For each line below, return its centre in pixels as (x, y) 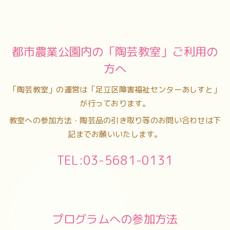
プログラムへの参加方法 (115, 219)
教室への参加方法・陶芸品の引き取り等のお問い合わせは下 (115, 121)
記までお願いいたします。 (115, 135)
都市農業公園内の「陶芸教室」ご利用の (115, 52)
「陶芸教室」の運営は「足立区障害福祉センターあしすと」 (115, 90)
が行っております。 (115, 104)
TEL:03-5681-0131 (115, 160)
